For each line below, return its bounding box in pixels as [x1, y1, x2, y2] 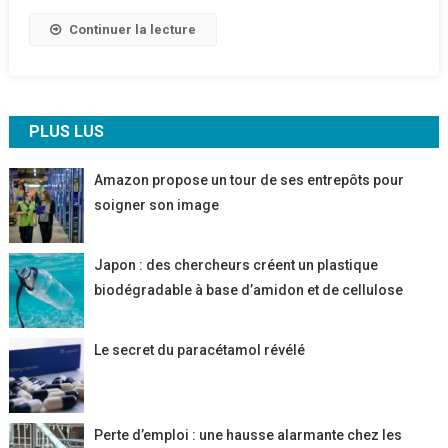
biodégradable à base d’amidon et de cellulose [93, 282, 403, 299]
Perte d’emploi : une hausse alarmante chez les [93, 427, 402, 444]
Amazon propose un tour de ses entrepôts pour [93, 172, 404, 189]
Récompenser [186, 12, 268, 28]
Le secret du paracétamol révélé [93, 342, 305, 359]
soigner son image [93, 197, 219, 214]
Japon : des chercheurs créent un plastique [93, 257, 378, 274]
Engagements [186, 58, 267, 74]
